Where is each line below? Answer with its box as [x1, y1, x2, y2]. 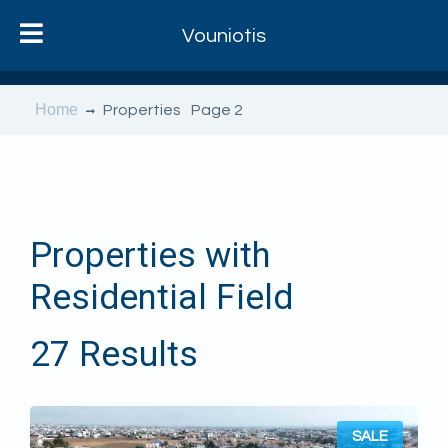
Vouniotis [181, 25, 266, 46]
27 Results [30, 334, 198, 375]
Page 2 [191, 102, 243, 118]
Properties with [30, 235, 270, 276]
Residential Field [30, 277, 293, 318]
